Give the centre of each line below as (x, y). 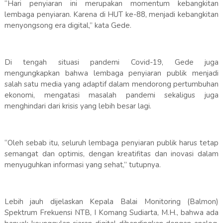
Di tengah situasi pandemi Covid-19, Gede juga (111, 62)
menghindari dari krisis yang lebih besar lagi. (78, 106)
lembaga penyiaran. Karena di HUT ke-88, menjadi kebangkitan (111, 15)
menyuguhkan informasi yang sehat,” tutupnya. (82, 165)
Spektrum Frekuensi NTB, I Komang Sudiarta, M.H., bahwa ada (111, 213)
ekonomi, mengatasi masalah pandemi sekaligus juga (111, 95)
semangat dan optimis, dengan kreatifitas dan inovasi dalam (111, 154)
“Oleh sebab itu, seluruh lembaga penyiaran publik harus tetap (111, 143)
